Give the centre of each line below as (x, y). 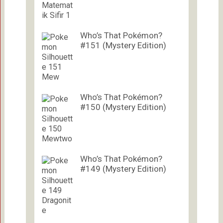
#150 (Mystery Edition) (123, 107)
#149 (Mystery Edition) (123, 168)
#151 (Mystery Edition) (123, 45)
